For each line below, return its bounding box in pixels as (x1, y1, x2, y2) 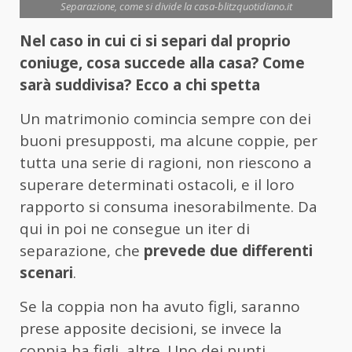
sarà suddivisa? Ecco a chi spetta (20, 75, 264, 96)
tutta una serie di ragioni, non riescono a (20, 152, 312, 174)
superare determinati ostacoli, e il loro (20, 174, 295, 196)
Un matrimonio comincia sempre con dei (20, 108, 311, 130)
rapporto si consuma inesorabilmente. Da (20, 196, 317, 218)
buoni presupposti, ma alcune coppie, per (20, 130, 317, 152)
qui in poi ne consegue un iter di (20, 218, 250, 240)
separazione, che (20, 240, 144, 262)
